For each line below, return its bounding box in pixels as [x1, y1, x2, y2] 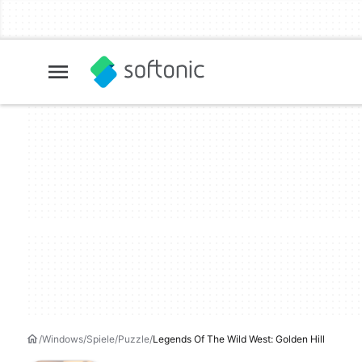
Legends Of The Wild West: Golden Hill [153, 333, 325, 345]
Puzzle [118, 333, 149, 345]
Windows [42, 333, 83, 345]
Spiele [86, 333, 115, 345]
